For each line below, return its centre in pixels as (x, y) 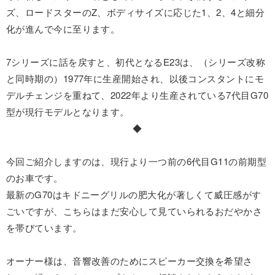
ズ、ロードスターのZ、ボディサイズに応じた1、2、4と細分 (136, 12)
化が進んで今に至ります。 (63, 28)
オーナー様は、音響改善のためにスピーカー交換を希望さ (130, 260)
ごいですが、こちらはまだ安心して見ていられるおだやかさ (134, 211)
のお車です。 (35, 177)
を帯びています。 (44, 227)
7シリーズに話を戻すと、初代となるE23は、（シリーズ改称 (136, 61)
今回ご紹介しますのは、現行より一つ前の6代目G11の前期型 (137, 161)
